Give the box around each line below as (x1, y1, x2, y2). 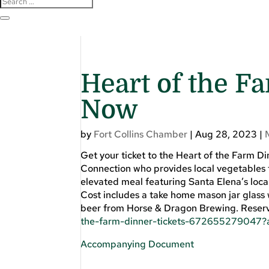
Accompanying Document (80, 237, 195, 250)
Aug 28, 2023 (195, 127, 258, 141)
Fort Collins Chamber (94, 127, 188, 141)
